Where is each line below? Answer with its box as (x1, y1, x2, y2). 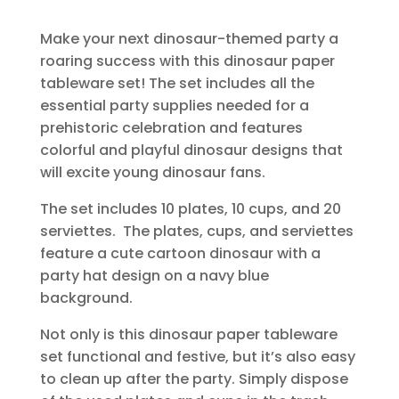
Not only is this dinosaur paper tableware (39, 323, 338, 345)
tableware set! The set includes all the (39, 72, 314, 94)
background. (39, 287, 133, 308)
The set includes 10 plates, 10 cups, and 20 (39, 198, 341, 219)
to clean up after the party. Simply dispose (39, 368, 348, 389)
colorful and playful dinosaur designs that (39, 139, 343, 160)
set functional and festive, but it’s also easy (39, 346, 355, 367)
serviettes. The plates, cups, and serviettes (39, 220, 354, 241)
